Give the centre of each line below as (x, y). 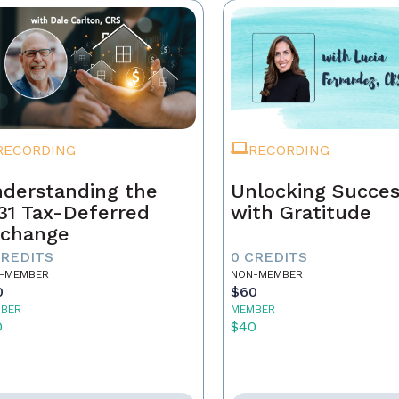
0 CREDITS (269, 257)
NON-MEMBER (267, 274)
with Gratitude (301, 212)
